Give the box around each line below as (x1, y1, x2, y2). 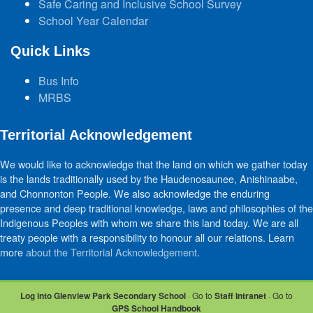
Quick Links (10, 43, 90, 59)
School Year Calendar (38, 13, 148, 29)
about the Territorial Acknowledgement (26, 245, 197, 259)
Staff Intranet (214, 289, 266, 302)
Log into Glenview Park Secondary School (20, 289, 186, 302)
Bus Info (38, 73, 79, 89)
